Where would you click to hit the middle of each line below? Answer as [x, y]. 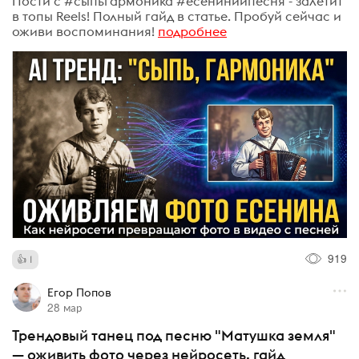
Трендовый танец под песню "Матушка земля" [174, 335]
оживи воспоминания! [83, 31]
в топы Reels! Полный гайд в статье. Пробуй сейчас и [177, 16]
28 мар [64, 307]
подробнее [192, 31]
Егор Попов [79, 292]
